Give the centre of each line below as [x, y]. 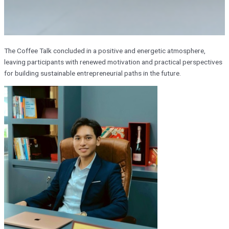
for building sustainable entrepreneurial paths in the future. [93, 73]
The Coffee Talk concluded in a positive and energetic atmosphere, [105, 51]
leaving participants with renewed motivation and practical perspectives [113, 62]
